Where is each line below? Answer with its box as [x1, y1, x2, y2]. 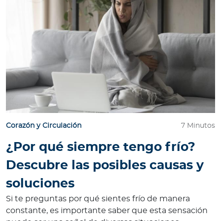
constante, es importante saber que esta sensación [6, 207, 208, 215]
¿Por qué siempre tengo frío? [6, 141, 195, 154]
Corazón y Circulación [6, 122, 81, 130]
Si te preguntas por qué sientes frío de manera [6, 195, 190, 203]
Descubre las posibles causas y [6, 159, 204, 172]
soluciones [6, 178, 74, 190]
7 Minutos [181, 122, 215, 130]
